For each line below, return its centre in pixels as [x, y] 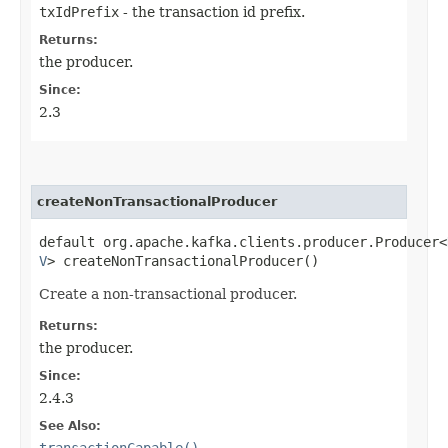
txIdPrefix [79, 11]
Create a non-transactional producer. [168, 293]
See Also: [70, 425]
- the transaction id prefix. [212, 11]
